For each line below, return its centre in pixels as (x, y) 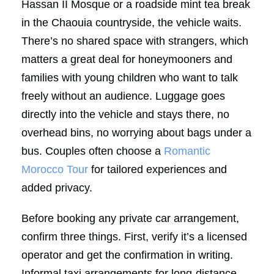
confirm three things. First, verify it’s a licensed (134, 236)
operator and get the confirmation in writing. (127, 255)
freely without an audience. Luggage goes (123, 96)
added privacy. (57, 187)
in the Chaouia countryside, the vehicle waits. (131, 22)
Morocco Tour (55, 169)
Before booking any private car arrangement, (130, 218)
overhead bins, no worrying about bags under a (136, 132)
